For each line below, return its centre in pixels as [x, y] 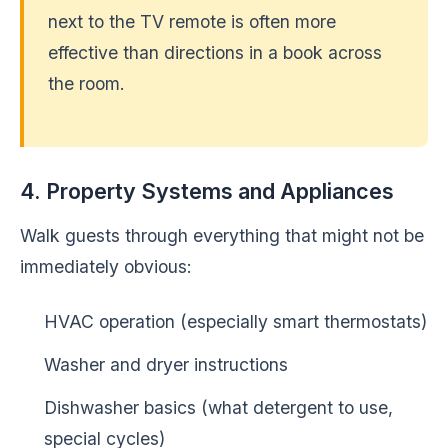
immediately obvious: [106, 266]
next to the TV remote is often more [192, 21]
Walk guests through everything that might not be [222, 235]
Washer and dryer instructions [166, 364]
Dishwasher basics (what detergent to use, [218, 407]
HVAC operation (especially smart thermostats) [235, 321]
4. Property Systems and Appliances [207, 191]
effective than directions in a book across [215, 52]
